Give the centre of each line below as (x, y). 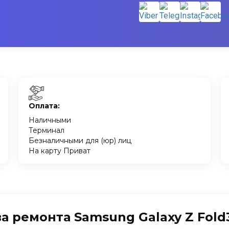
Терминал (46, 130)
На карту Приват (59, 151)
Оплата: (44, 106)
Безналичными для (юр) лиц (80, 141)
